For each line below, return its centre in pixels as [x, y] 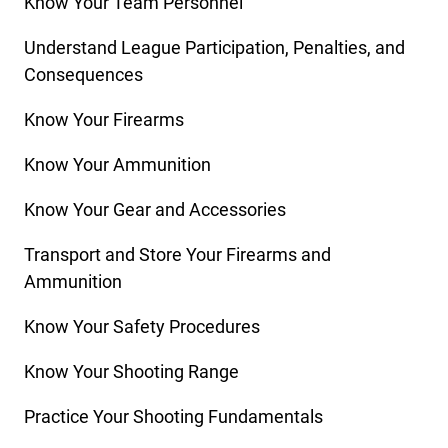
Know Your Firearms [104, 120]
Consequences [83, 75]
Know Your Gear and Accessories [155, 210]
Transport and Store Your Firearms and [177, 255]
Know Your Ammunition [117, 165]
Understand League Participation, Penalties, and [214, 48]
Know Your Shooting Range [131, 372]
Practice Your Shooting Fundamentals [173, 417]
